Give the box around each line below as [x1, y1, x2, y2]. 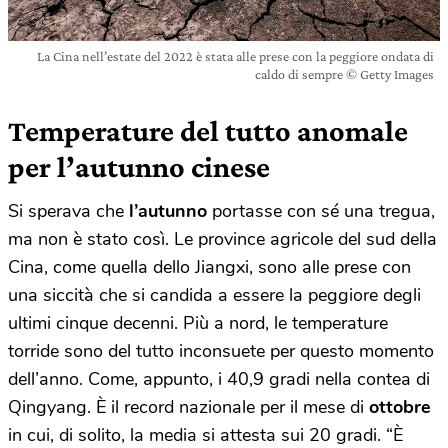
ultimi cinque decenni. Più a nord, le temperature [8, 311, 388, 336]
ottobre [369, 395, 431, 420]
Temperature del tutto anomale [8, 114, 408, 148]
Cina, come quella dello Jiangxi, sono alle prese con [8, 255, 411, 280]
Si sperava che [8, 199, 129, 224]
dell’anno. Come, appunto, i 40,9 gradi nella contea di [8, 367, 430, 392]
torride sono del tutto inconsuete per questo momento [8, 339, 434, 364]
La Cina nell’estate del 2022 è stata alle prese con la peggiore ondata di [37, 48, 434, 65]
